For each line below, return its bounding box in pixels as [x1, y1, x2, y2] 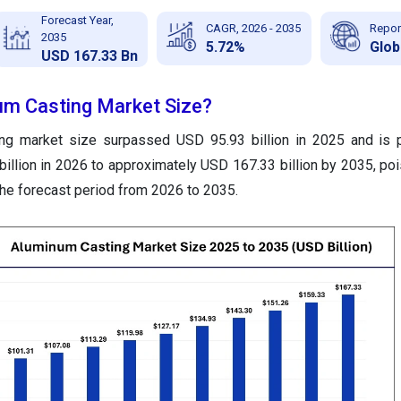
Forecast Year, [40, 13, 114, 28]
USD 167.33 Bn [40, 47, 138, 65]
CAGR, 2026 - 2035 [205, 21, 301, 35]
